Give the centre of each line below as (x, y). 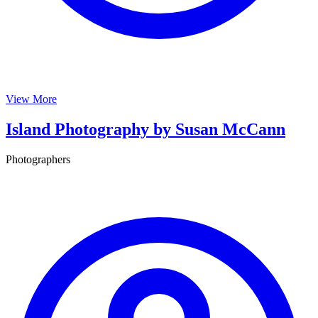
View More (31, 99)
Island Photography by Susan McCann (146, 130)
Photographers (38, 160)
